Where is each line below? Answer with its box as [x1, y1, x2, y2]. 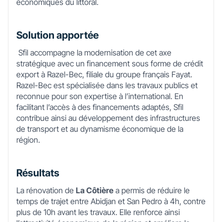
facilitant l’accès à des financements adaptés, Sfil [16, 102, 183, 112]
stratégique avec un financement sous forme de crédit [16, 58, 203, 68]
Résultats [16, 167, 59, 179]
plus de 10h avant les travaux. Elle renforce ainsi [16, 207, 180, 217]
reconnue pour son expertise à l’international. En [16, 91, 183, 101]
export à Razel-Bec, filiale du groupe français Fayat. [16, 69, 192, 79]
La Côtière [76, 185, 113, 195]
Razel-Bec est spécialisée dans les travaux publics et [16, 80, 198, 90]
